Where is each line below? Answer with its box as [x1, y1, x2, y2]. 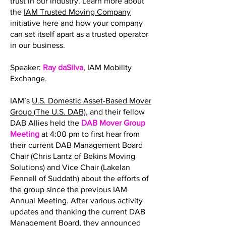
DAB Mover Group [81, 119, 145, 127]
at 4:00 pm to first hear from [39, 130, 140, 138]
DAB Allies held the [10, 119, 81, 127]
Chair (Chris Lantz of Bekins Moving [10, 152, 135, 160]
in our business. [10, 41, 67, 49]
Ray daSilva [43, 63, 83, 72]
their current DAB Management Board [10, 141, 143, 149]
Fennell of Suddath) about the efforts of [10, 174, 149, 183]
